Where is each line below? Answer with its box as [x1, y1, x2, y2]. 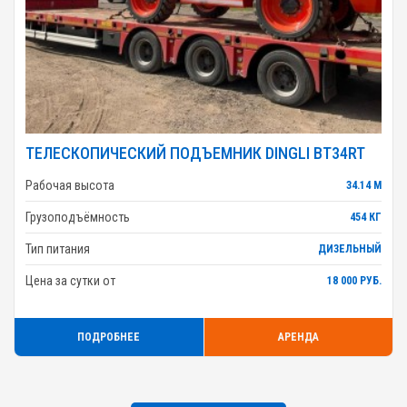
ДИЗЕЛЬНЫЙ [318, 243, 382, 255]
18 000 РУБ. [327, 274, 382, 287]
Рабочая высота [25, 178, 114, 193]
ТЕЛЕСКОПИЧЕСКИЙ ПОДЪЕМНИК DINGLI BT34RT [25, 144, 365, 163]
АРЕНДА [277, 331, 319, 343]
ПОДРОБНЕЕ [77, 331, 141, 343]
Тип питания [25, 242, 90, 256]
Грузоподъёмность [25, 210, 130, 224]
